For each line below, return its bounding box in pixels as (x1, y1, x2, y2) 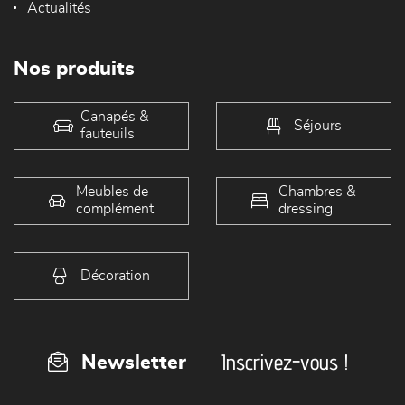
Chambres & (278, 184, 356, 200)
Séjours (293, 118, 342, 133)
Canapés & (80, 109, 149, 125)
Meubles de (76, 184, 148, 200)
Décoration (80, 268, 150, 283)
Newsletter (81, 352, 186, 372)
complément (76, 202, 154, 217)
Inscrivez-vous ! (221, 348, 348, 375)
